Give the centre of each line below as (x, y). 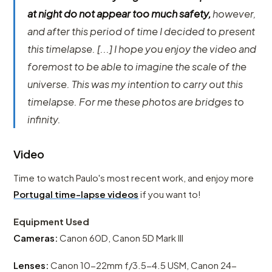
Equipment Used (52, 221)
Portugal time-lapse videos (76, 194)
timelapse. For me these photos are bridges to (136, 101)
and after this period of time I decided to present (141, 31)
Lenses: (31, 265)
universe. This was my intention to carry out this (135, 84)
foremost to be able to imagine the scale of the (137, 66)
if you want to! (170, 194)
